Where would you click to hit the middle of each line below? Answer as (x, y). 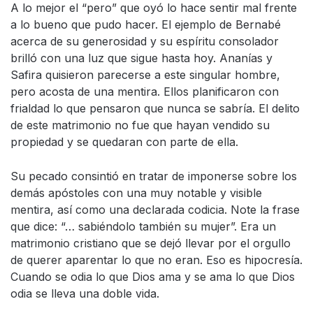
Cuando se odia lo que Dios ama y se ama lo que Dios (153, 276)
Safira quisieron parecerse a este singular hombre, (145, 74)
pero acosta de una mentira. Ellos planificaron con (145, 91)
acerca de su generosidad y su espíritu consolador (145, 41)
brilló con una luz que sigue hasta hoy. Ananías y (141, 58)
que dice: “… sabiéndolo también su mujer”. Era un (143, 226)
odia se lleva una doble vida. (85, 293)
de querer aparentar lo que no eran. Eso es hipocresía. (156, 260)
